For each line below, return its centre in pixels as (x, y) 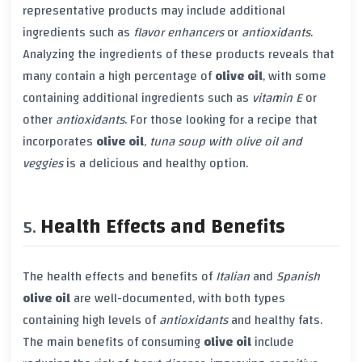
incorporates (59, 142)
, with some (295, 76)
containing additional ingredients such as (137, 98)
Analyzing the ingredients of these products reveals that (179, 55)
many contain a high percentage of (119, 76)
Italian (233, 276)
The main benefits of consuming (113, 342)
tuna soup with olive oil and (226, 142)
